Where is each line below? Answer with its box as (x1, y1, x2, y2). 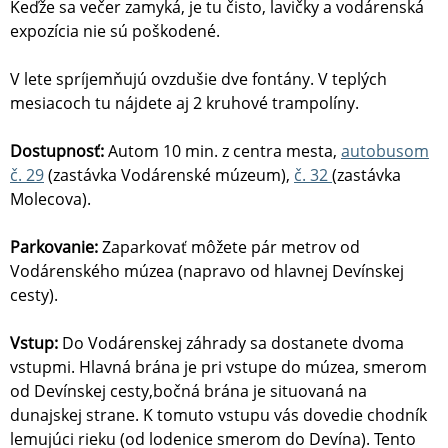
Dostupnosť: (10, 140, 108, 163)
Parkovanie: (10, 236, 102, 259)
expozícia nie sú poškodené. (10, 20, 220, 43)
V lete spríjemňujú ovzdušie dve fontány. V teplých (10, 68, 387, 91)
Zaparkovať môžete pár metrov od (102, 236, 360, 259)
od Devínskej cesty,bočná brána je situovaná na (10, 380, 367, 403)
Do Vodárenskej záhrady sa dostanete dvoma (62, 332, 404, 355)
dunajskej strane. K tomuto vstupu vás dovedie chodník (10, 404, 427, 427)
